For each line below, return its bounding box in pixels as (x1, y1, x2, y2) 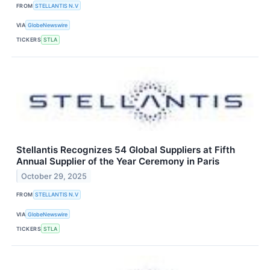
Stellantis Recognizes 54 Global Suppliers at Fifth (16, 143, 235, 155)
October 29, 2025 (21, 171, 87, 181)
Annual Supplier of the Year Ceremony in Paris (16, 155, 219, 167)
